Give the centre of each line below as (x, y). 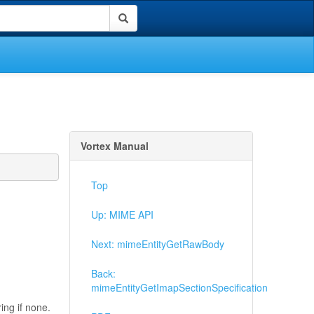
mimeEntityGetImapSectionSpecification (179, 287)
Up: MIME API (122, 214)
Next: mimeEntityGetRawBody (157, 244)
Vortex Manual (114, 146)
